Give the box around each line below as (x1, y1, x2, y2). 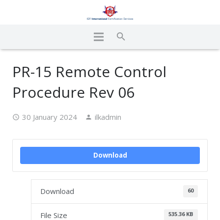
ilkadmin (95, 112, 121, 122)
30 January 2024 (22, 112, 77, 122)
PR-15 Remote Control (12, 61, 166, 82)
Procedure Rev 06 (12, 82, 135, 102)
